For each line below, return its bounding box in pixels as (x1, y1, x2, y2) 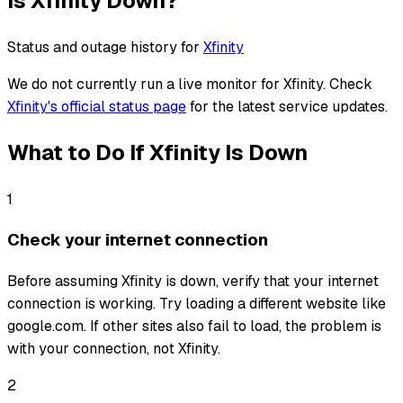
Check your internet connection (7, 228, 268, 252)
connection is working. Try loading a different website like (7, 294, 386, 314)
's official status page (48, 96, 186, 116)
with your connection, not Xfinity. (7, 339, 220, 359)
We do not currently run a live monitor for (7, 74, 283, 94)
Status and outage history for (7, 37, 200, 57)
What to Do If (7, 138, 149, 166)
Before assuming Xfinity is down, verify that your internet (7, 272, 379, 291)
